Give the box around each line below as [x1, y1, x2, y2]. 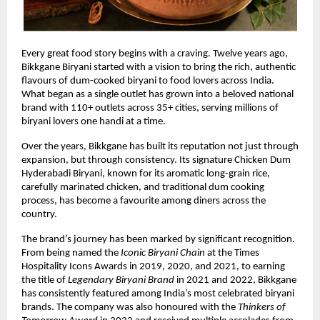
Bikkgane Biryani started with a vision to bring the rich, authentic [21, 62, 296, 74]
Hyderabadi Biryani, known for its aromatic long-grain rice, [21, 169, 270, 180]
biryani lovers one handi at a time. [21, 116, 166, 128]
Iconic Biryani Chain [121, 248, 205, 259]
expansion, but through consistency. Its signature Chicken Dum [21, 155, 291, 166]
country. [21, 209, 57, 221]
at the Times [205, 248, 259, 259]
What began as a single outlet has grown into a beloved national [21, 89, 294, 101]
